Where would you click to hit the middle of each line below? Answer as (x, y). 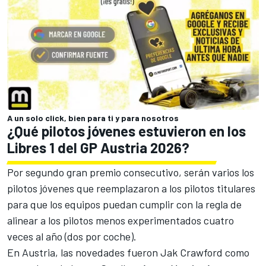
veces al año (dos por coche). (72, 236)
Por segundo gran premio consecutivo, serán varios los (131, 172)
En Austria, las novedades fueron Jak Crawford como (128, 252)
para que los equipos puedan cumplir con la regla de (124, 204)
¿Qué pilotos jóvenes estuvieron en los (126, 131)
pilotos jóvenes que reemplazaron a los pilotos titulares (131, 188)
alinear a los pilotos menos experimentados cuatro (121, 220)
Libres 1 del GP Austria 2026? (98, 147)
